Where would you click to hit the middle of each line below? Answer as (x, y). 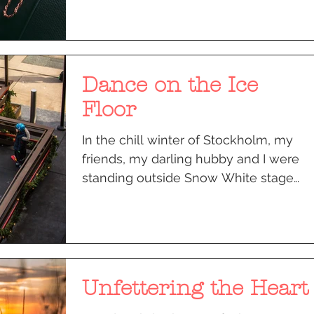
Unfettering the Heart (195, 288)
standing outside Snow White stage (188, 177)
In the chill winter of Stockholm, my (187, 139)
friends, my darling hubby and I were (191, 158)
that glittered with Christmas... (169, 196)
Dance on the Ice (170, 85)
